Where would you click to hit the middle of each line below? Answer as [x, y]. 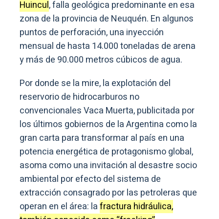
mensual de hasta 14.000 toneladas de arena [108, 46]
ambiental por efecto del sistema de [90, 179]
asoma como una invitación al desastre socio [108, 166]
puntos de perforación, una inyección [92, 33]
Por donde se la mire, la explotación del [95, 84]
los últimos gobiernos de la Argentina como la [108, 125]
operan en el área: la [60, 207]
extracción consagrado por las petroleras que [108, 193]
